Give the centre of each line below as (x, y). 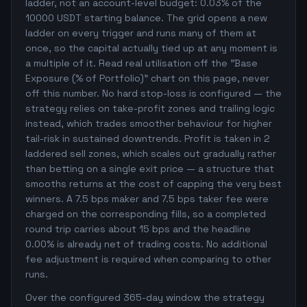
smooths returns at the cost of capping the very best (153, 184)
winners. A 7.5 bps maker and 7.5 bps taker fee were (147, 199)
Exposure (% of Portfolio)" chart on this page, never (147, 78)
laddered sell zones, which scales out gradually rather (151, 153)
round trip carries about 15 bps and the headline (138, 229)
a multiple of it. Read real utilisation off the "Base (142, 63)
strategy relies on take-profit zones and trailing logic (150, 108)
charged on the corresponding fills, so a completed (146, 214)
